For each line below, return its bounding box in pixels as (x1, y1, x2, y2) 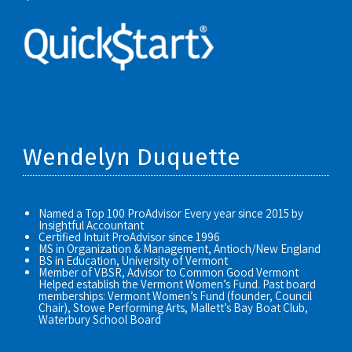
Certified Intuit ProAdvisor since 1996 (38, 229, 220, 244)
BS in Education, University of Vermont (38, 252, 228, 268)
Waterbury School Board (38, 311, 161, 327)
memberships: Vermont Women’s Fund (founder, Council (38, 288, 312, 303)
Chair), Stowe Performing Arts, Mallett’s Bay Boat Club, (38, 299, 308, 315)
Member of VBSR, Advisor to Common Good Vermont (38, 264, 299, 280)
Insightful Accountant (38, 217, 144, 233)
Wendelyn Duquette (22, 142, 240, 171)
